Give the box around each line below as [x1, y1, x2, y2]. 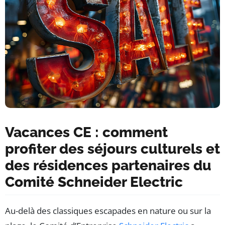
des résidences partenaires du [5, 157, 211, 174]
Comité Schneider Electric [5, 173, 183, 190]
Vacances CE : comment [5, 124, 168, 141]
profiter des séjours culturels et [5, 140, 220, 157]
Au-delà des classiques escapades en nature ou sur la [5, 204, 211, 216]
